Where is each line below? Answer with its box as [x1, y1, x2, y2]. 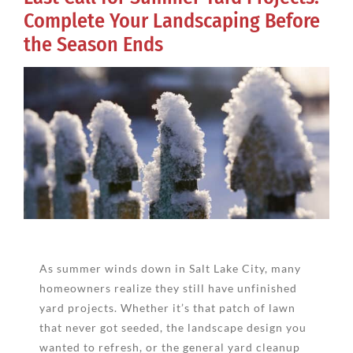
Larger [23, 89, 59, 103]
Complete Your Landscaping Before [24, 9, 320, 33]
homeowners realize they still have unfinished [39, 281, 297, 295]
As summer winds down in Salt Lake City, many [39, 261, 301, 275]
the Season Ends [24, 32, 163, 57]
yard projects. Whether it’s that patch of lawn [39, 300, 295, 314]
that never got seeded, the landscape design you [39, 320, 307, 334]
